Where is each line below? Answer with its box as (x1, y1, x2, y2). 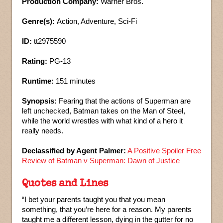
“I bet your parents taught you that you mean (22, 195, 165, 204)
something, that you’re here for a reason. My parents (22, 205, 192, 214)
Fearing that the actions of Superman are (57, 96, 191, 105)
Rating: (22, 56, 47, 65)
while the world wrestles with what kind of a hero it (22, 116, 183, 125)
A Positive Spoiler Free (127, 146, 201, 155)
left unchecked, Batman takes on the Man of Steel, (22, 106, 185, 115)
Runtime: (22, 76, 54, 85)
